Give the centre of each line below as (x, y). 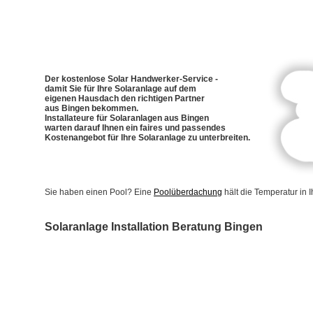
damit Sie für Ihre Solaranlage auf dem (121, 89)
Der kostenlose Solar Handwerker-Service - (131, 79)
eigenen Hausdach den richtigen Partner (125, 99)
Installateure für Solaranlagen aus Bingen (127, 118)
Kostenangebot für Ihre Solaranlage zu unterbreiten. (147, 138)
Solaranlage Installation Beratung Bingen (154, 227)
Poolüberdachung (188, 192)
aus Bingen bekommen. (92, 108)
